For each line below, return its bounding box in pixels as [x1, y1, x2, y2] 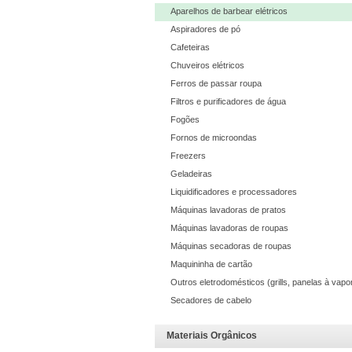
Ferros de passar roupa [170, 79, 262, 89]
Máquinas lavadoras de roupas [170, 223, 289, 233]
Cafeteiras [170, 42, 211, 53]
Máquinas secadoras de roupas [170, 241, 292, 251]
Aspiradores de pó [170, 24, 241, 35]
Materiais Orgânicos [167, 330, 258, 342]
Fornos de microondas [170, 133, 258, 143]
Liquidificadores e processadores [170, 187, 298, 197]
